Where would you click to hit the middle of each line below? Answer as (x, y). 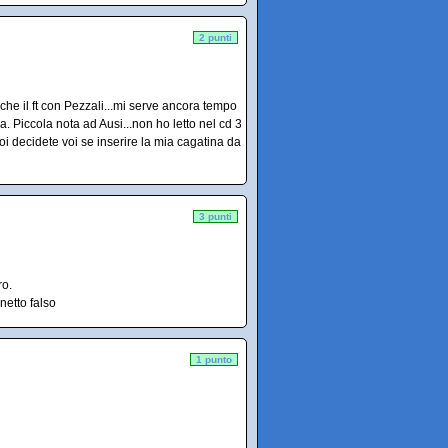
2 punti (215, 37)
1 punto (214, 359)
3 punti (215, 216)
